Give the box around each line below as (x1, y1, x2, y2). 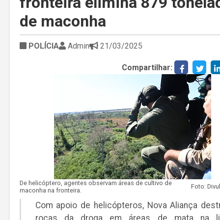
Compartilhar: (122, 62, 172, 72)
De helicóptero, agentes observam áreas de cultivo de (20, 179, 172, 187)
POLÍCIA (27, 41, 59, 51)
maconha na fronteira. (20, 186, 82, 194)
